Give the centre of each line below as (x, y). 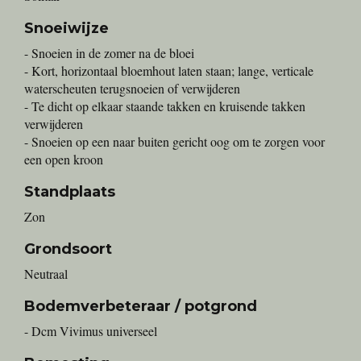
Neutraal (46, 274)
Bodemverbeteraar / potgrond (141, 307)
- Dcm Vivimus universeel (91, 331)
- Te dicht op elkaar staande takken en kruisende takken (165, 106)
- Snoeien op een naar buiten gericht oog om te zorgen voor (174, 142)
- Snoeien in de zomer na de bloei (109, 53)
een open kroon (64, 160)
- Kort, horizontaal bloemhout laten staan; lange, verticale (169, 71)
